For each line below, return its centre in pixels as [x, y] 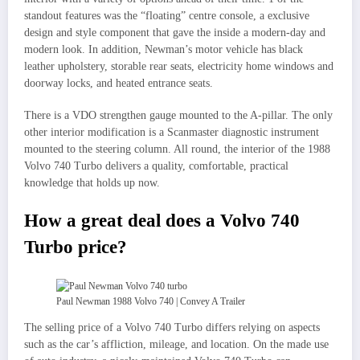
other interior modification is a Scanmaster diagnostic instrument [172, 133]
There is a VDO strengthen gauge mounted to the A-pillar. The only [178, 116]
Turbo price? [76, 247]
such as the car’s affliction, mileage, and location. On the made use [176, 344]
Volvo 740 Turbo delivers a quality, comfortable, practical [156, 166]
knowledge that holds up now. [92, 183]
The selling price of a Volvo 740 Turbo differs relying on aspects [172, 327]
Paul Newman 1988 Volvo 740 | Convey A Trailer [151, 301]
